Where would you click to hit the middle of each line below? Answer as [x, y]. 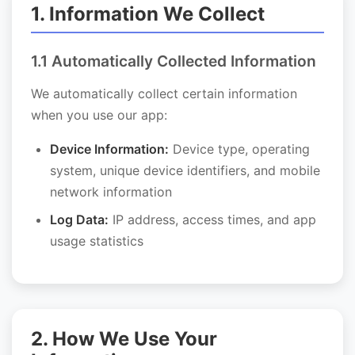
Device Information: [109, 149]
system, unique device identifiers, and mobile [185, 170]
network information [111, 192]
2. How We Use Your [124, 339]
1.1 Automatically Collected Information [174, 61]
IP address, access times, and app [212, 219]
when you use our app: [99, 115]
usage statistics [97, 241]
